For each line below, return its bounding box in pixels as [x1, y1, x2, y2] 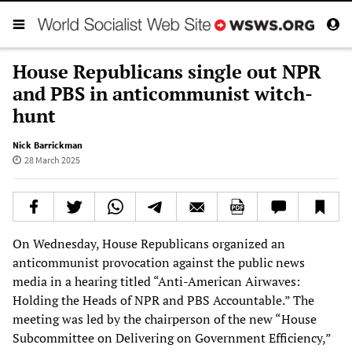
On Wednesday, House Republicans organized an [13, 234, 285, 252]
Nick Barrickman [13, 138, 82, 151]
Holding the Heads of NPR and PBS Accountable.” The [13, 291, 314, 309]
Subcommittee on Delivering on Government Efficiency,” [13, 328, 331, 346]
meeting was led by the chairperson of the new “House [13, 310, 317, 328]
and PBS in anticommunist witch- [13, 80, 313, 106]
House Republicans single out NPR [13, 58, 321, 84]
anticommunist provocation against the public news [13, 253, 305, 271]
